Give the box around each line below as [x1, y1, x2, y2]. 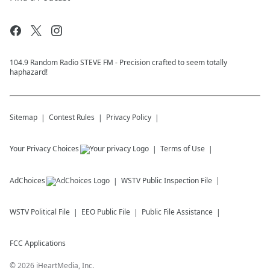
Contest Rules [49, 112, 95, 123]
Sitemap [10, 112, 37, 123]
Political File [31, 207, 70, 218]
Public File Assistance [142, 207, 213, 218]
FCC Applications [10, 238, 66, 249]
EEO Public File [81, 207, 130, 218]
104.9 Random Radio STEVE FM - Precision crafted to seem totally [10, 57, 227, 68]
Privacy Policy [106, 112, 151, 123]
